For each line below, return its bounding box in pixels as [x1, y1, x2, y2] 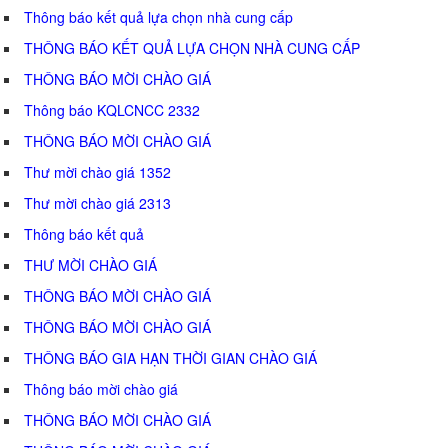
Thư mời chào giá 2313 [24, 192, 171, 213]
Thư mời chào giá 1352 [24, 161, 171, 182]
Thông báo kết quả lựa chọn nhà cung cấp [24, 6, 293, 27]
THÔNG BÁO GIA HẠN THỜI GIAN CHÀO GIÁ [24, 347, 317, 368]
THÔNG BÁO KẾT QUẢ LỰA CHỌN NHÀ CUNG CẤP [24, 37, 360, 58]
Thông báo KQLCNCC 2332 [24, 99, 200, 120]
